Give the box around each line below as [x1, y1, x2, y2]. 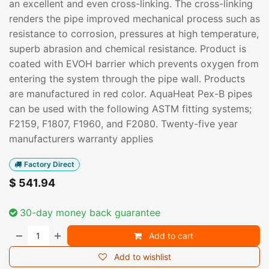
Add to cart [147, 231, 194, 241]
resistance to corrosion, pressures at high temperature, [9, 28, 259, 40]
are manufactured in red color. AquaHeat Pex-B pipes [9, 88, 252, 100]
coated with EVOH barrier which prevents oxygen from [9, 58, 259, 70]
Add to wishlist [113, 252, 171, 262]
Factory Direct [23, 160, 74, 169]
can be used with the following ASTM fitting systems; [9, 103, 252, 115]
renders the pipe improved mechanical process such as [9, 13, 260, 25]
